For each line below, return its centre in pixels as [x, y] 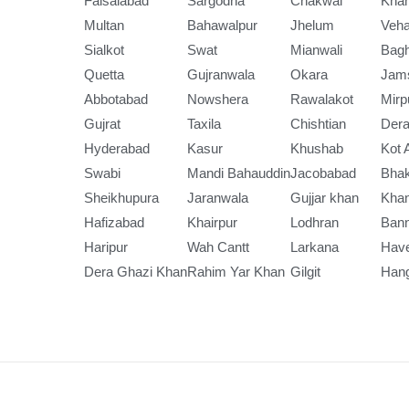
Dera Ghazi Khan [136, 272]
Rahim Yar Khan [236, 272]
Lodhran [315, 222]
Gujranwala [221, 74]
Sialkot [104, 50]
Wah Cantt [218, 247]
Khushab [317, 148]
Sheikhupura [121, 198]
